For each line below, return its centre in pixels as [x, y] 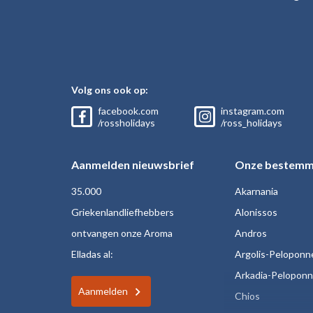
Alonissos [256, 212]
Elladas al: [92, 254]
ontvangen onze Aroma [122, 233]
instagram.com [253, 111]
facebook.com [128, 111]
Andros [251, 233]
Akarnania [256, 191]
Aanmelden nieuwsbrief [133, 165]
